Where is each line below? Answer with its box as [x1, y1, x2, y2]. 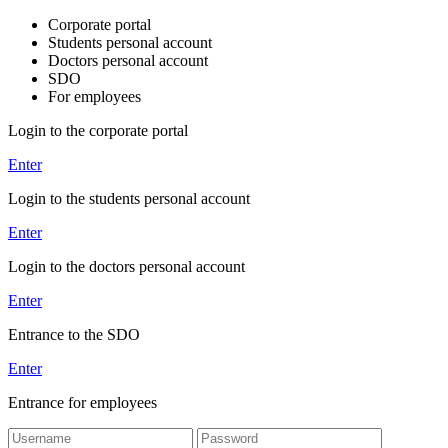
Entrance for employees [8, 394, 157, 411]
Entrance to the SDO [8, 326, 140, 343]
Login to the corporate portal [8, 122, 188, 139]
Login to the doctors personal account [8, 258, 245, 275]
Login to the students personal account [8, 190, 250, 207]
